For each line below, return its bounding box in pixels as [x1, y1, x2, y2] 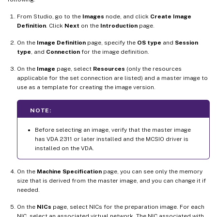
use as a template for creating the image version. [17, 83, 155, 91]
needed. [17, 186, 40, 193]
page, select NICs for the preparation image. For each [51, 203, 204, 210]
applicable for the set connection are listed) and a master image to [17, 74, 208, 81]
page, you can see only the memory [102, 168, 202, 175]
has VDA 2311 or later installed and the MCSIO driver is [35, 135, 188, 142]
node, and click [104, 13, 150, 20]
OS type [137, 39, 161, 46]
